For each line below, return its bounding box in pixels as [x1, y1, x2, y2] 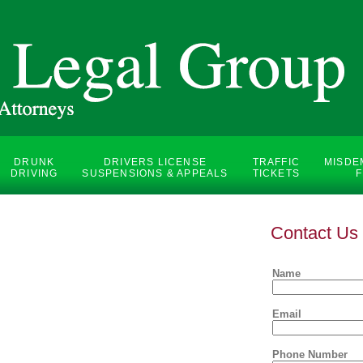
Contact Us [271, 223, 358, 243]
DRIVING [10, 168, 58, 179]
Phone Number [272, 348, 348, 361]
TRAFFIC [252, 156, 300, 168]
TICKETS [252, 168, 300, 179]
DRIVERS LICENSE [103, 156, 207, 168]
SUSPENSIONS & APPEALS [82, 168, 228, 179]
